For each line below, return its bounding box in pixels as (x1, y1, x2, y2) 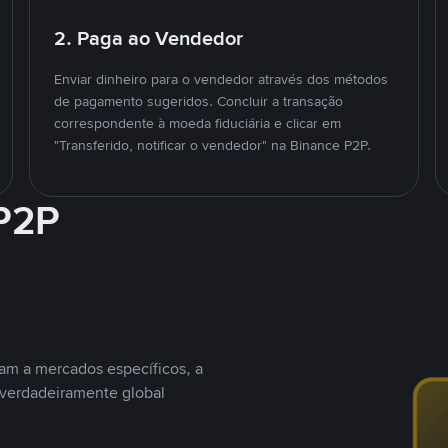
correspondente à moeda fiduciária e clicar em (54, 114, 342, 132)
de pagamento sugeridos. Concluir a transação (54, 92, 344, 110)
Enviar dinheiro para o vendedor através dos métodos (54, 70, 389, 88)
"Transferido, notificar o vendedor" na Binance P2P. (54, 136, 372, 154)
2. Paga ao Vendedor (54, 25, 244, 51)
